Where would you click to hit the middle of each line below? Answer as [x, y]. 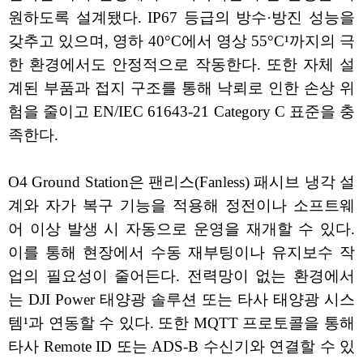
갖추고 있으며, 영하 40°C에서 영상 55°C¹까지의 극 [181, 41]
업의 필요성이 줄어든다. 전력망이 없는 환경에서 [181, 275]
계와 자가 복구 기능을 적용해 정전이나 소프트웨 [181, 205]
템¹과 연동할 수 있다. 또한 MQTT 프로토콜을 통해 [181, 322]
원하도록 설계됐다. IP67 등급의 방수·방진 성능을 [181, 17]
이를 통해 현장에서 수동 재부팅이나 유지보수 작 [181, 252]
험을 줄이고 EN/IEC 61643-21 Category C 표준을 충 [181, 111]
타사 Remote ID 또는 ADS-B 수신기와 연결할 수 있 [181, 346]
